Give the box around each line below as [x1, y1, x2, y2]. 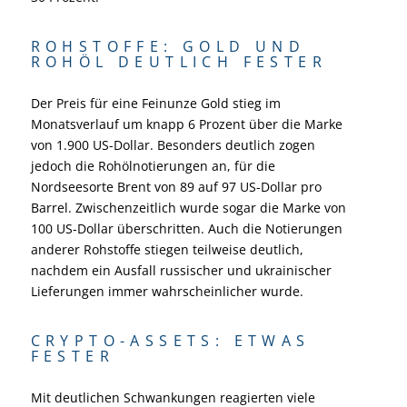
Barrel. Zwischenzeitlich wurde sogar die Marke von [30, 198, 346, 216]
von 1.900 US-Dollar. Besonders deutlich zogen [30, 135, 315, 154]
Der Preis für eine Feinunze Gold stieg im [30, 94, 281, 112]
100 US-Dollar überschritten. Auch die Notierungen [30, 219, 342, 237]
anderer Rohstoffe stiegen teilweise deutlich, [30, 240, 303, 258]
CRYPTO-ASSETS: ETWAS [30, 330, 311, 351]
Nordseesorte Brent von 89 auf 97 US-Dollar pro [30, 177, 322, 195]
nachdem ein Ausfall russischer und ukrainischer [30, 261, 332, 279]
